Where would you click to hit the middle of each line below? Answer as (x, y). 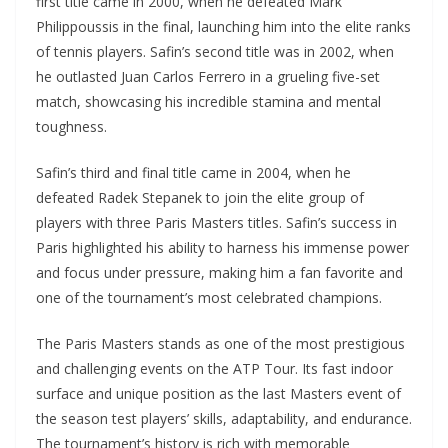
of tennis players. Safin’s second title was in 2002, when (215, 52)
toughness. (71, 127)
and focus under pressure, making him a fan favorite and (219, 273)
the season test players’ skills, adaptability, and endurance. (224, 419)
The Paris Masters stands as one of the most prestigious (220, 344)
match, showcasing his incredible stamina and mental (208, 102)
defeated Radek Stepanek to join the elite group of (200, 198)
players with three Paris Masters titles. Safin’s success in (216, 223)
